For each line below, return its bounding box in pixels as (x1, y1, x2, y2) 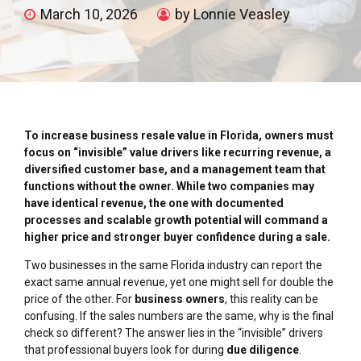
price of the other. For (24, 293, 135, 306)
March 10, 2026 (40, 6, 138, 23)
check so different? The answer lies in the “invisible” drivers (24, 326, 323, 340)
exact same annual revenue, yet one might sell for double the (24, 276, 334, 289)
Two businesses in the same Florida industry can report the (24, 259, 322, 272)
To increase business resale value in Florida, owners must (24, 129, 334, 143)
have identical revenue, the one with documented (24, 197, 284, 210)
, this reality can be (225, 293, 318, 306)
